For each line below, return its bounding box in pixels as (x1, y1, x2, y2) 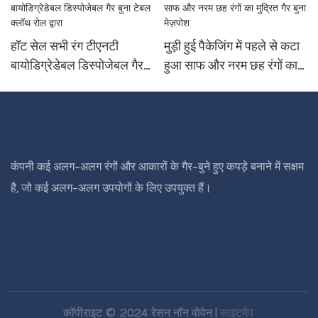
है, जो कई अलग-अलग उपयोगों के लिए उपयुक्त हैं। (11, 180, 212, 195)
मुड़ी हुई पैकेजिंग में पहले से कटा (163, 38, 300, 54)
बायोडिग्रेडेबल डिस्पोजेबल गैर (11, 57, 143, 73)
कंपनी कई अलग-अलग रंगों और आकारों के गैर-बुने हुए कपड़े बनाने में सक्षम (11, 159, 304, 174)
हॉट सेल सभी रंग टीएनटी (11, 38, 119, 54)
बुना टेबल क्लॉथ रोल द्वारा (11, 77, 121, 92)
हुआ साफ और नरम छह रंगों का (163, 57, 297, 73)
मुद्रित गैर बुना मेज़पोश (163, 77, 263, 92)
